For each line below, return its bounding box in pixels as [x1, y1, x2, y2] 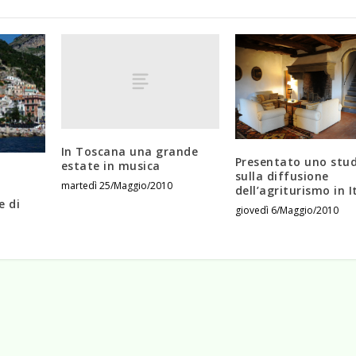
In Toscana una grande [60, 144, 199, 160]
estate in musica [60, 158, 161, 174]
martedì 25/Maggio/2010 [60, 179, 172, 193]
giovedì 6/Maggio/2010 [234, 203, 339, 218]
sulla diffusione [234, 168, 329, 184]
